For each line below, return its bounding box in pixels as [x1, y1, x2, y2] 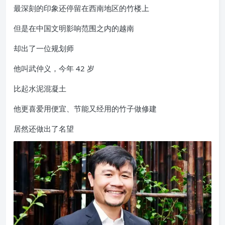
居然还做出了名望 [14, 123, 74, 134]
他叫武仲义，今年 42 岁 [14, 63, 94, 73]
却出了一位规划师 [14, 43, 74, 53]
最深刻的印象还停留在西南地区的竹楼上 [14, 3, 149, 13]
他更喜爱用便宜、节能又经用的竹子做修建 [14, 103, 157, 114]
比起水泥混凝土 [14, 83, 66, 93]
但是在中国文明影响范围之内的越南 [14, 23, 134, 33]
